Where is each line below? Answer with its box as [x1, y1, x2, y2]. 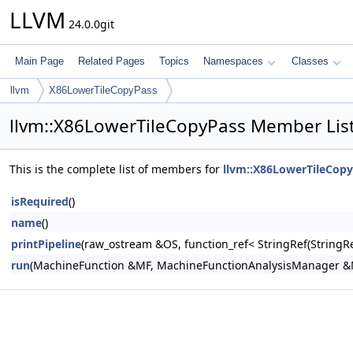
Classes [292, 55, 329, 67]
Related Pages [78, 55, 145, 67]
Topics [159, 55, 189, 67]
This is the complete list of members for [9, 162, 223, 176]
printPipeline [11, 236, 81, 251]
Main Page [15, 55, 64, 67]
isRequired [11, 194, 69, 209]
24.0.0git [65, 17, 114, 32]
